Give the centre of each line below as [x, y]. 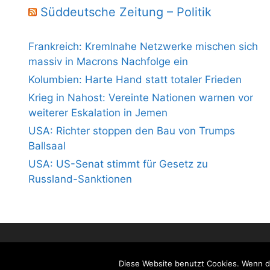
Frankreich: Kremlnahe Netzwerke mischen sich [143, 47]
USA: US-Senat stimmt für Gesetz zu [118, 164]
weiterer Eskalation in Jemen [98, 113]
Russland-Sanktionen [80, 179]
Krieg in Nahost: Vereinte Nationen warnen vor [141, 98]
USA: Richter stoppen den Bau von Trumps [132, 131]
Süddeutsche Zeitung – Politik [126, 12]
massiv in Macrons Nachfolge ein [108, 62]
